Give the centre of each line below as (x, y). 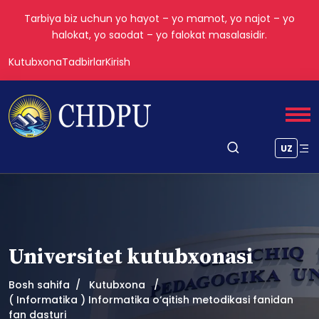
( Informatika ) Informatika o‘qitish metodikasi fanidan (151, 300)
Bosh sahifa (39, 285)
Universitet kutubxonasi (131, 257)
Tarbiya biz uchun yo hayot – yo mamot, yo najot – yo (159, 19)
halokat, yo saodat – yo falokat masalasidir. (159, 35)
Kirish (118, 62)
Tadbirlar (84, 62)
